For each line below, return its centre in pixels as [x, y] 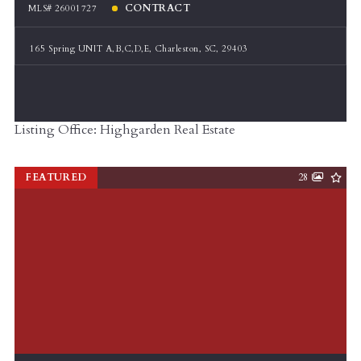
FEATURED [56, 177]
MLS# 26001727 [63, 8]
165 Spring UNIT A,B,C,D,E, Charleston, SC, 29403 [139, 48]
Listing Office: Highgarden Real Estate [125, 130]
